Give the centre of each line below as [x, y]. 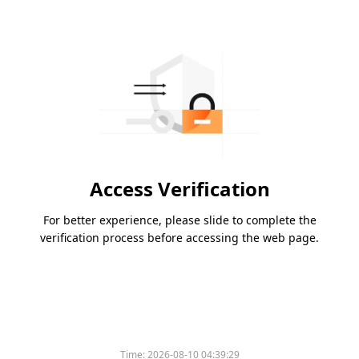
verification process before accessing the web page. [179, 238]
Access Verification [179, 189]
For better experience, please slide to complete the [179, 220]
